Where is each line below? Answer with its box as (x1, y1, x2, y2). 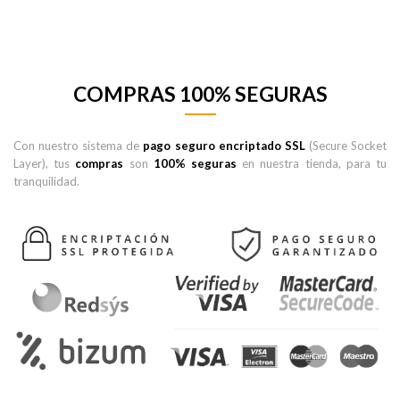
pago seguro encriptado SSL (143, 138, 305, 154)
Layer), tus (13, 156, 76, 171)
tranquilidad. (13, 174, 79, 189)
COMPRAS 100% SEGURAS (72, 81, 328, 106)
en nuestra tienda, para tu (237, 156, 387, 171)
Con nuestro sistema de (13, 138, 144, 154)
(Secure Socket (304, 138, 387, 154)
